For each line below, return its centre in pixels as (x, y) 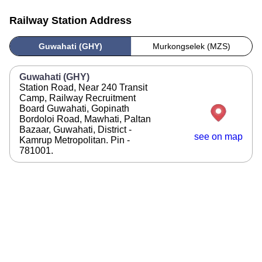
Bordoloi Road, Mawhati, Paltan (85, 119)
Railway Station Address (70, 20)
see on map (218, 137)
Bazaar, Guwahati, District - (75, 130)
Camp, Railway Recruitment (77, 98)
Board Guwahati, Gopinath (74, 108)
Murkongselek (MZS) (192, 46)
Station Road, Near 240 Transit (83, 87)
